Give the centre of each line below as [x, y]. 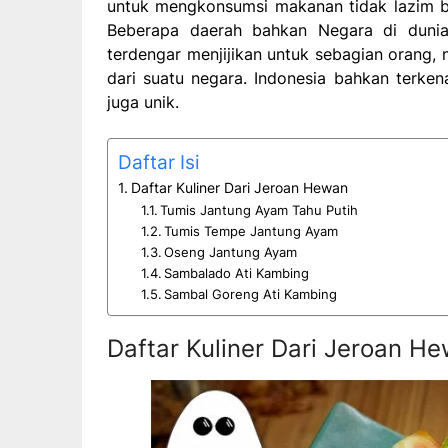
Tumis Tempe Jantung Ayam [251, 230]
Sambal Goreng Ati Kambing [251, 293]
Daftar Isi [159, 161]
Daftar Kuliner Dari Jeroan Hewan [239, 187]
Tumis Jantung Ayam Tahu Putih [259, 209]
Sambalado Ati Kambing [237, 272]
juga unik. [143, 101]
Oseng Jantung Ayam [231, 251]
